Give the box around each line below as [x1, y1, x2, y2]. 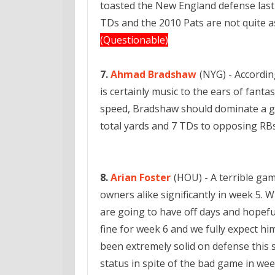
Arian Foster [110, 171, 171, 184]
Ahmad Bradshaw [110, 68, 196, 81]
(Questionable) [100, 33, 168, 47]
